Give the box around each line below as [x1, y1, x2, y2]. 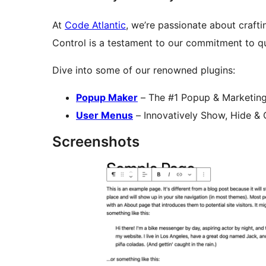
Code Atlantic [65, 18, 126, 31]
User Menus [76, 109, 133, 121]
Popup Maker [76, 91, 138, 103]
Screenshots [52, 132, 140, 150]
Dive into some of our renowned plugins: [52, 64, 235, 76]
